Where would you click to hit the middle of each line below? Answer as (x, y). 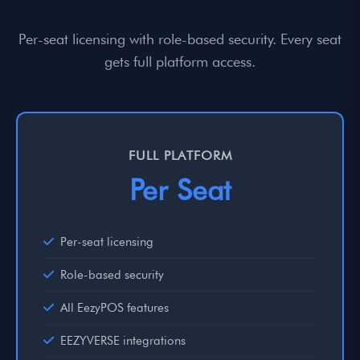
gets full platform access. (180, 61)
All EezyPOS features (115, 307)
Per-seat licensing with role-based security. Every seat (180, 39)
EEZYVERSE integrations (123, 340)
